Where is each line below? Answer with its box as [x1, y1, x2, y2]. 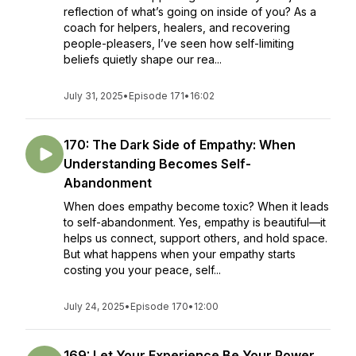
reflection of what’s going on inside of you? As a [64, 5, 316, 18]
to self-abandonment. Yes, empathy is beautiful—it [64, 215, 326, 229]
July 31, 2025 [64, 90, 123, 102]
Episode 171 [129, 90, 184, 102]
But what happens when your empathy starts [64, 247, 296, 261]
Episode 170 [130, 300, 188, 312]
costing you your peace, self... [64, 263, 221, 277]
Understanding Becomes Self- [64, 156, 251, 172]
